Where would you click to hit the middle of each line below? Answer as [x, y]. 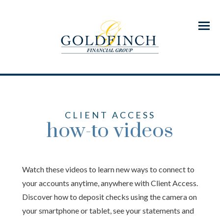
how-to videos [110, 131]
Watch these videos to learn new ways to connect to [108, 169]
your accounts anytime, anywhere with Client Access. [110, 183]
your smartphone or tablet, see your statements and [108, 210]
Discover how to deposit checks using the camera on [110, 197]
